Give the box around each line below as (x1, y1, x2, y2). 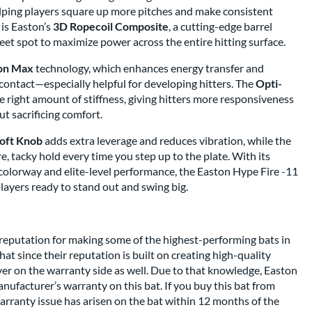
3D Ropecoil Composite (53, 19, 169, 33)
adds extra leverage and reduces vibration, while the (42, 134, 291, 147)
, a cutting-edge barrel (169, 19, 272, 33)
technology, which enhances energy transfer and (33, 61, 264, 75)
